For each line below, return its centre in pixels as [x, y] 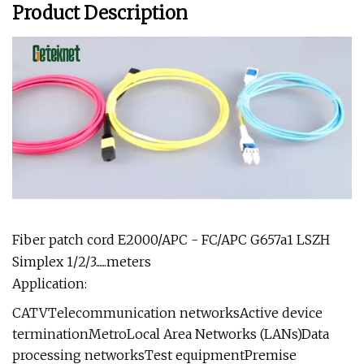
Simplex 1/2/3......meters [82, 261]
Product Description [100, 13]
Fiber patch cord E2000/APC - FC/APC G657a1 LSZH [171, 239]
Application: [50, 283]
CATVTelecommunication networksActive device [167, 312]
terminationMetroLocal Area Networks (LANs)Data [171, 334]
